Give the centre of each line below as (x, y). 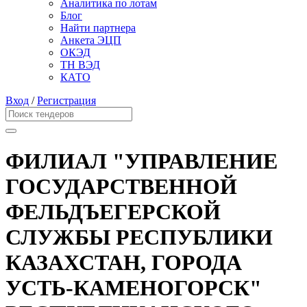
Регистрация (66, 101)
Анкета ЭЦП (91, 40)
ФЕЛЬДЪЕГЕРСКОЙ (113, 211)
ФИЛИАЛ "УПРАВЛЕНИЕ (142, 161)
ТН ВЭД (80, 65)
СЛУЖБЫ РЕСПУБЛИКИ (139, 237)
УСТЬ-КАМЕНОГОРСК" (134, 287)
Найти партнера (98, 28)
